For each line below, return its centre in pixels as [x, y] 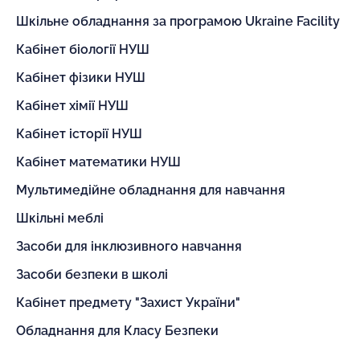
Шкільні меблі [60, 218]
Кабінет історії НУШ [79, 134]
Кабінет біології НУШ [83, 49]
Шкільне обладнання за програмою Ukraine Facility [178, 21]
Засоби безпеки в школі [92, 274]
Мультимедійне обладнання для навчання [151, 190]
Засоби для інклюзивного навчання [129, 246]
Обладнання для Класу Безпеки [117, 331]
